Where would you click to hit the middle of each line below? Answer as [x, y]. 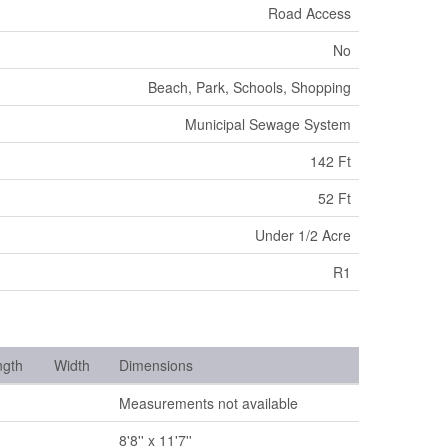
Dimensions [156, 364]
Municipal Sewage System [268, 123]
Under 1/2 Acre [303, 234]
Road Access [309, 12]
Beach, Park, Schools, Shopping [249, 86]
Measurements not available [208, 402]
